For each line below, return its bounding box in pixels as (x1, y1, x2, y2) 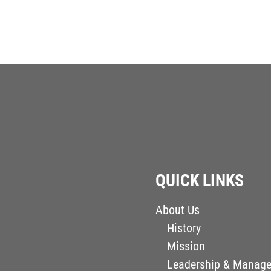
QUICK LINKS (155, 171, 244, 191)
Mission (167, 239, 206, 254)
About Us (155, 203, 200, 218)
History (167, 221, 201, 236)
